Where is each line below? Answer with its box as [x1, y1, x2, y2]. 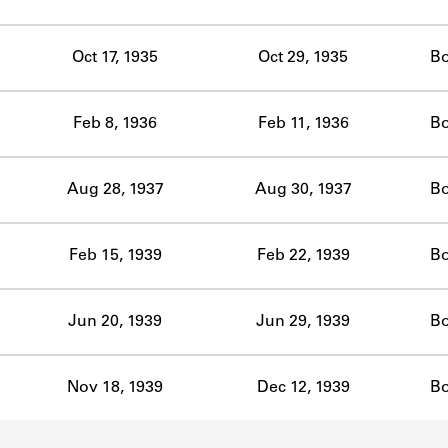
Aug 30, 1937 [254, 181, 352, 198]
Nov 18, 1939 [67, 379, 163, 396]
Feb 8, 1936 [73, 115, 157, 132]
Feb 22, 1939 [256, 247, 350, 264]
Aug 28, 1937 [66, 181, 164, 198]
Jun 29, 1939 [256, 313, 350, 330]
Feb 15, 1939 [68, 247, 162, 264]
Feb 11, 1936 [257, 115, 349, 132]
